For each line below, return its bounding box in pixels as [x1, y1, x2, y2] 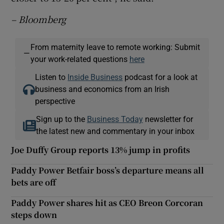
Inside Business [67, 72, 123, 81]
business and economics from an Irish [35, 84, 170, 93]
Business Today [86, 114, 143, 123]
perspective [35, 96, 75, 105]
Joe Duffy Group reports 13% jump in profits [11, 143, 190, 155]
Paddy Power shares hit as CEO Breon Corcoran [11, 196, 203, 208]
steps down [11, 208, 57, 220]
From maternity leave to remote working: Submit [30, 42, 200, 51]
